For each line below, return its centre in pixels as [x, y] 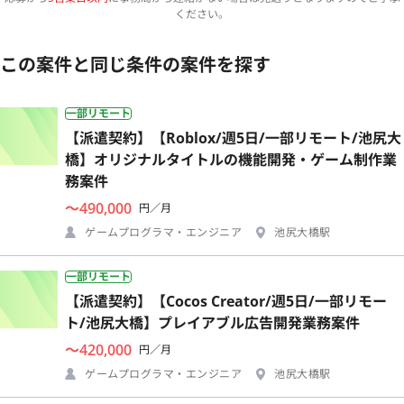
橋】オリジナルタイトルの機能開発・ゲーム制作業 [231, 159]
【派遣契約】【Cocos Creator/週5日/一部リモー [226, 301]
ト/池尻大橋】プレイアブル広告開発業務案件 [212, 322]
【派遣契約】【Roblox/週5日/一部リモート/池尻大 [233, 138]
